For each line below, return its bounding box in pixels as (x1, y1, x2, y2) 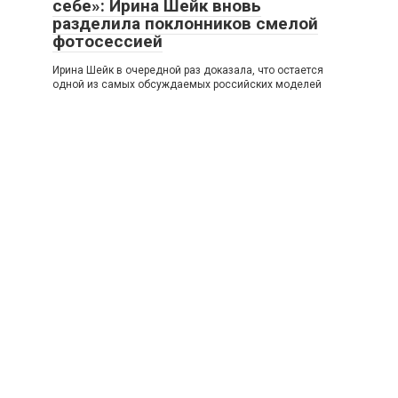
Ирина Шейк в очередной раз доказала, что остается (52, 63, 323, 76)
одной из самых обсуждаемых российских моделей (52, 77, 322, 91)
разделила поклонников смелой (52, 12, 318, 34)
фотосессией (52, 30, 163, 52)
